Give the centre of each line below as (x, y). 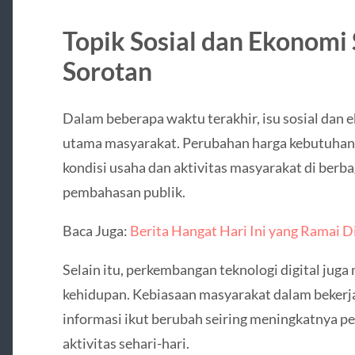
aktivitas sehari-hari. (126, 344)
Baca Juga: (96, 230)
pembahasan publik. (124, 191)
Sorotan (107, 71)
